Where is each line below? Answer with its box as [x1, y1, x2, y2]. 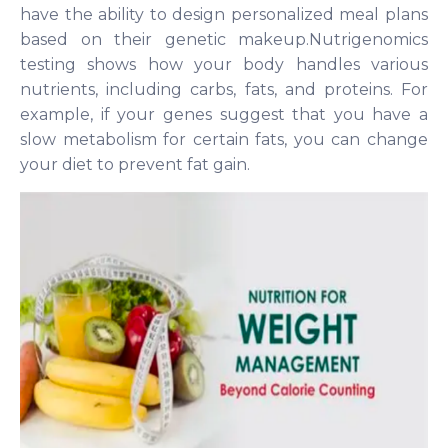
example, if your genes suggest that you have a [20, 105, 428, 125]
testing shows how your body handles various [20, 55, 428, 75]
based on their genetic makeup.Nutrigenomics [20, 30, 428, 50]
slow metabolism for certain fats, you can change [20, 130, 428, 150]
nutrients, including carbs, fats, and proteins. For [20, 80, 428, 100]
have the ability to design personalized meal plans [20, 5, 428, 25]
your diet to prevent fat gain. [20, 155, 250, 175]
